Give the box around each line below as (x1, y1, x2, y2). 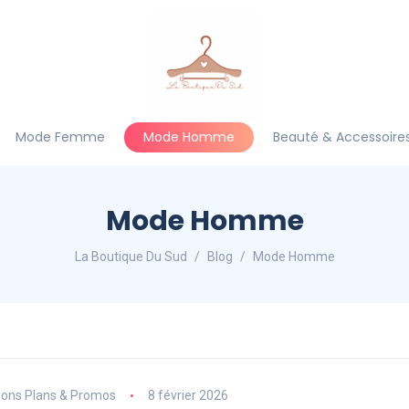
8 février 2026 (147, 388, 228, 403)
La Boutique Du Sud (74, 249, 187, 264)
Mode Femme (16, 128, 106, 146)
